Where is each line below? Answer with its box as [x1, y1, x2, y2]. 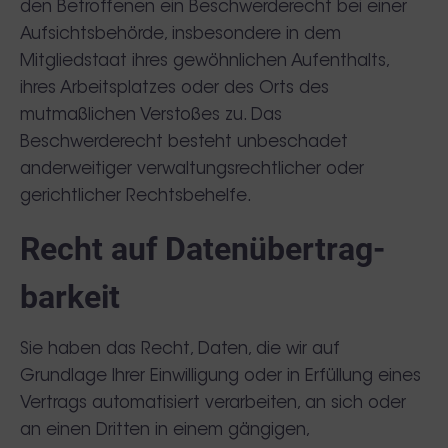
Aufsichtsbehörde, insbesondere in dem [20, 26, 341, 43]
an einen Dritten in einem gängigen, [20, 422, 309, 439]
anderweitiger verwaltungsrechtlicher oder [20, 161, 364, 178]
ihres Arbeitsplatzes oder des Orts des [20, 80, 329, 97]
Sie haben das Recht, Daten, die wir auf [20, 341, 340, 358]
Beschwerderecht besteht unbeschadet [20, 134, 348, 151]
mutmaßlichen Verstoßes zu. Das [20, 107, 282, 124]
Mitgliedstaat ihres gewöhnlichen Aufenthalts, [20, 53, 389, 70]
